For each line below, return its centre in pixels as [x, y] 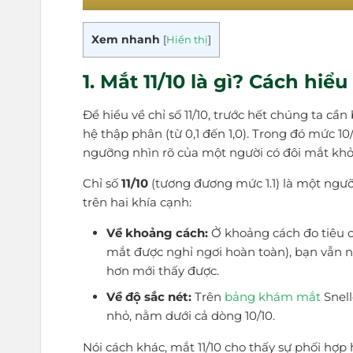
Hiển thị [188, 40]
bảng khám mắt [272, 297]
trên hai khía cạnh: [137, 203]
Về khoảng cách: [157, 233]
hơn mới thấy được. [162, 271]
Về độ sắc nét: [149, 297]
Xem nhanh [126, 40]
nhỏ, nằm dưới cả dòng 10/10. [190, 316]
